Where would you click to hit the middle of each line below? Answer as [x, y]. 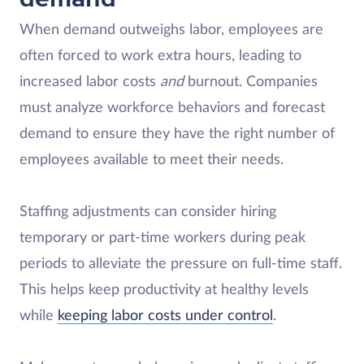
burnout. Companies [251, 82]
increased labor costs [90, 82]
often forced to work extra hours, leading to [160, 56]
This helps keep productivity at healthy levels [164, 290]
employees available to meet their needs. [152, 160]
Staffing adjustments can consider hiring [148, 212]
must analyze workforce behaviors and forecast [172, 108]
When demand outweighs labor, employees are [171, 30]
